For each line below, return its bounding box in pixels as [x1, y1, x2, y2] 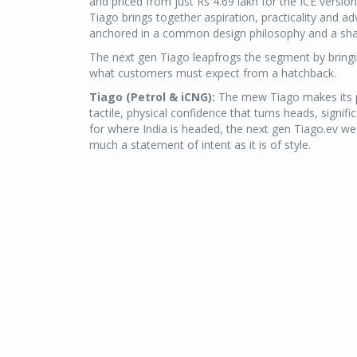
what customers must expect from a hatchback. [89, 65, 336, 81]
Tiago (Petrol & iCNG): [89, 89, 215, 105]
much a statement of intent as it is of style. [89, 137, 311, 153]
